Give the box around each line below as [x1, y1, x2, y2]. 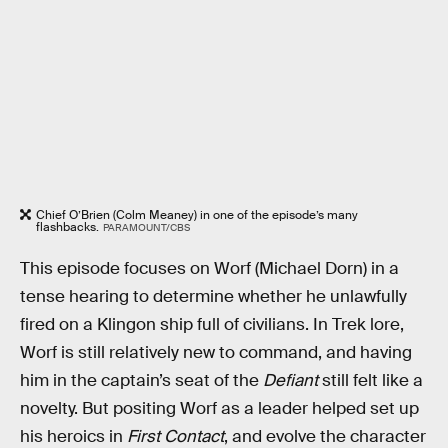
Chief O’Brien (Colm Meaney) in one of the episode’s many [36, 206, 358, 223]
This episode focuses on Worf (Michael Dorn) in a [20, 257, 399, 279]
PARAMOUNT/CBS [102, 220, 190, 234]
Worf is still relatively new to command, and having [20, 341, 412, 363]
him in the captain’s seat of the [20, 369, 263, 391]
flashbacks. [36, 218, 99, 235]
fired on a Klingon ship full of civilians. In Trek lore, [20, 313, 404, 335]
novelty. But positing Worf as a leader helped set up [20, 397, 419, 419]
